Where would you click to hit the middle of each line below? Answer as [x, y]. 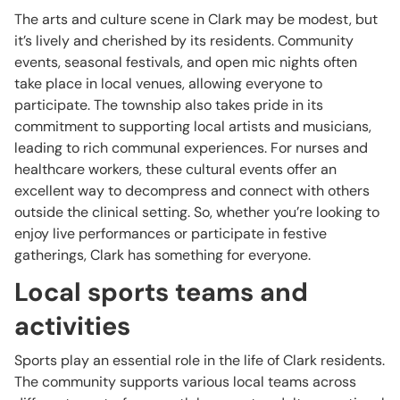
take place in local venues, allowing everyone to [168, 83]
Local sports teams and [161, 292]
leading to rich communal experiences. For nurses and [191, 148]
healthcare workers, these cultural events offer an [175, 169]
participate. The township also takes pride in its [169, 105]
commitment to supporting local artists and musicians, [193, 126]
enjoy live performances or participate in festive [171, 233]
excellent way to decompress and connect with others [192, 191]
